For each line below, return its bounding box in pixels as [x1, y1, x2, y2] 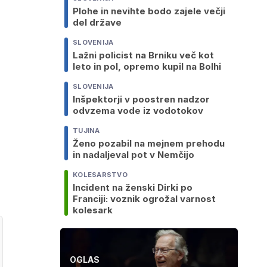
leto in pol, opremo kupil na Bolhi [73, 61, 221, 73]
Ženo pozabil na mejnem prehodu [73, 138, 225, 150]
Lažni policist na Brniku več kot [73, 49, 214, 61]
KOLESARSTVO [73, 170, 128, 179]
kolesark [73, 204, 113, 216]
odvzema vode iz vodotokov [73, 105, 203, 117]
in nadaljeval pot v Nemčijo [73, 149, 194, 161]
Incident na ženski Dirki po [73, 182, 193, 194]
